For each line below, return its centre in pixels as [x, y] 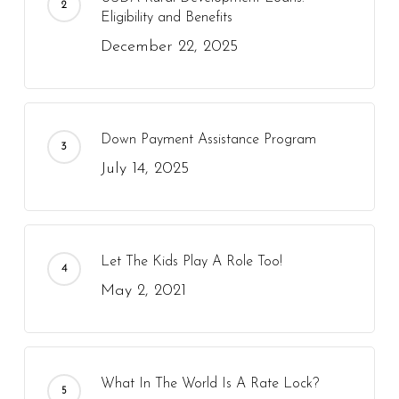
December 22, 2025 [169, 47]
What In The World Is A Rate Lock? [209, 384]
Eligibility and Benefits [166, 18]
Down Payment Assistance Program [208, 140]
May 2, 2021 [143, 291]
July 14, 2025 [144, 169]
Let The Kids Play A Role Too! [191, 262]
